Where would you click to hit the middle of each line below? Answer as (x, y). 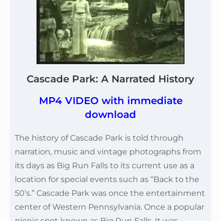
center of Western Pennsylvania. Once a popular (110, 207)
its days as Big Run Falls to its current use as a (105, 166)
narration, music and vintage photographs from (108, 152)
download (110, 114)
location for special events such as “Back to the (107, 179)
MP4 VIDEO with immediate (110, 101)
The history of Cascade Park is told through (99, 138)
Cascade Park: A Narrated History (110, 79)
